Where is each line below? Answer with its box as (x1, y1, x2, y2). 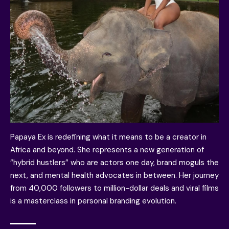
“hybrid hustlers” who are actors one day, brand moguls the (10, 157, 219, 168)
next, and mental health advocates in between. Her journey (10, 170, 219, 181)
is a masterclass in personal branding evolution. (10, 196, 176, 207)
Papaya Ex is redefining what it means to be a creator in (10, 132, 207, 143)
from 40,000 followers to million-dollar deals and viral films (10, 183, 219, 194)
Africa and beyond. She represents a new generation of (10, 145, 204, 155)
